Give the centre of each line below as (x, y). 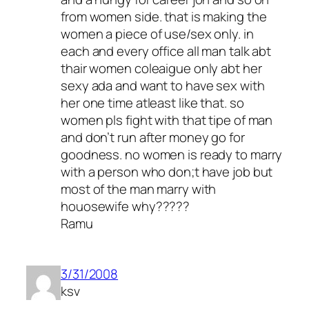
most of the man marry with (139, 189)
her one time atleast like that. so (152, 102)
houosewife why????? (126, 206)
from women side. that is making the (164, 16)
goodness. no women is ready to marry (172, 154)
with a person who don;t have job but (167, 171)
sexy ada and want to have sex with (163, 85)
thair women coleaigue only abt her (161, 68)
